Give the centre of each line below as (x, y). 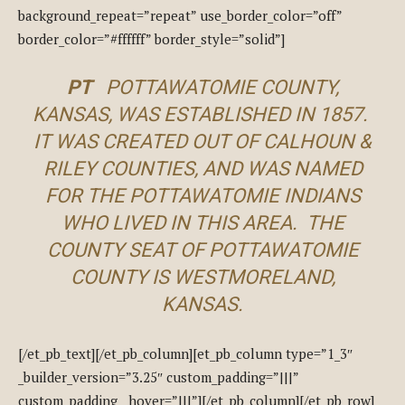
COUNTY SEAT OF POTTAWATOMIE (202, 250)
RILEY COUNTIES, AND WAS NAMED (202, 169)
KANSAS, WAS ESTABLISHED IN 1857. (202, 114)
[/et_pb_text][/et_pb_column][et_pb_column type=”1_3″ (185, 353)
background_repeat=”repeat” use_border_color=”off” (180, 15)
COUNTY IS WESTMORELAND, (202, 277)
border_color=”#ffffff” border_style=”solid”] (151, 39)
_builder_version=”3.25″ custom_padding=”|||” (158, 377)
